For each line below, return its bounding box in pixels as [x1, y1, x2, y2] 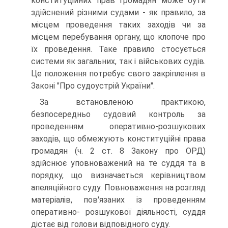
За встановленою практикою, [40, 97, 206, 107]
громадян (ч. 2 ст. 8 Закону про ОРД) [31, 146, 206, 156]
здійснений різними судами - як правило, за [31, 8, 206, 17]
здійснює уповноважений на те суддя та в [31, 158, 206, 168]
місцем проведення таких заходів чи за [31, 20, 206, 30]
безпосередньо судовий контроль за [31, 109, 206, 119]
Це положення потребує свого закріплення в [31, 69, 206, 78]
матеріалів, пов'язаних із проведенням [31, 195, 206, 205]
